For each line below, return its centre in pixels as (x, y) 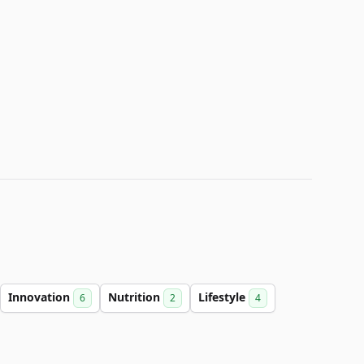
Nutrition (136, 297)
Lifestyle (223, 297)
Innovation (41, 297)
